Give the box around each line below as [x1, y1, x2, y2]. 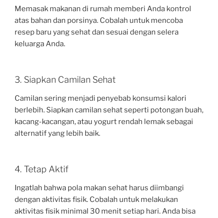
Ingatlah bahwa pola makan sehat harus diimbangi [15, 183, 184, 192]
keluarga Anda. [15, 39, 65, 48]
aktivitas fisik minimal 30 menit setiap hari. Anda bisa [15, 206, 196, 216]
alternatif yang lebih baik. [15, 128, 100, 138]
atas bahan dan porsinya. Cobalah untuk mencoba [15, 16, 183, 25]
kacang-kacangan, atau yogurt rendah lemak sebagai [15, 117, 193, 126]
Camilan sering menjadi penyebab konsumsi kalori [15, 93, 186, 103]
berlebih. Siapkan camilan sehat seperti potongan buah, [15, 105, 203, 114]
